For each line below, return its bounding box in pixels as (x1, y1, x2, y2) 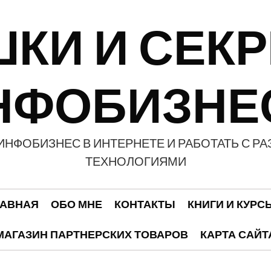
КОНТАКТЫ (114, 197, 175, 211)
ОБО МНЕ (50, 197, 102, 211)
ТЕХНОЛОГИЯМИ (85, 154, 186, 169)
